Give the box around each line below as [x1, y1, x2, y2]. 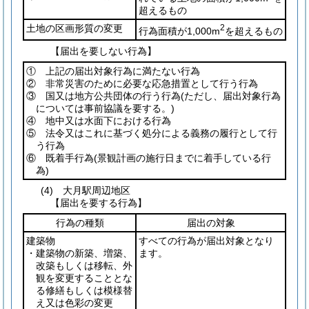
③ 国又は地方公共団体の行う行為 [26, 90, 181, 102]
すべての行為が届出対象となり [139, 235, 274, 247]
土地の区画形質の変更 [26, 23, 123, 34]
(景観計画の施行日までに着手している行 [94, 152, 271, 164]
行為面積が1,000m [139, 25, 220, 37]
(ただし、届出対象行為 [181, 90, 281, 102]
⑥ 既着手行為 [26, 152, 94, 164]
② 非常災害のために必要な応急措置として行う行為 [26, 78, 258, 90]
